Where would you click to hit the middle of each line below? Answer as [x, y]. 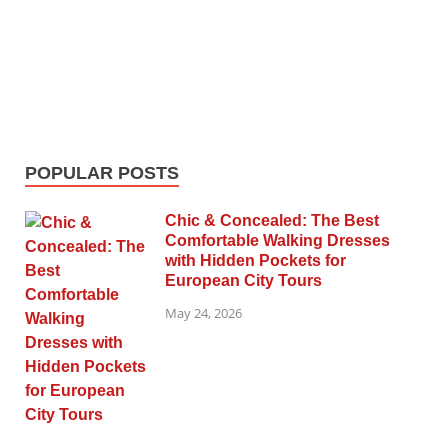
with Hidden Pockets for [255, 261]
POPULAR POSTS [102, 173]
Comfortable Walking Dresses [277, 241]
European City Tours [243, 281]
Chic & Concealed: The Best [272, 221]
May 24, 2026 [203, 312]
